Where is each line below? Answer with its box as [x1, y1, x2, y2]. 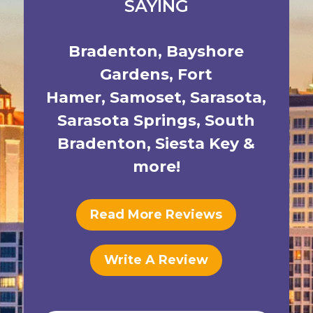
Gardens [100, 65, 170, 84]
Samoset [110, 88, 182, 107]
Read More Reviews [90, 207, 223, 223]
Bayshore [166, 42, 245, 61]
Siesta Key [155, 134, 240, 153]
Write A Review [104, 252, 209, 268]
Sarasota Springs [57, 111, 197, 130]
